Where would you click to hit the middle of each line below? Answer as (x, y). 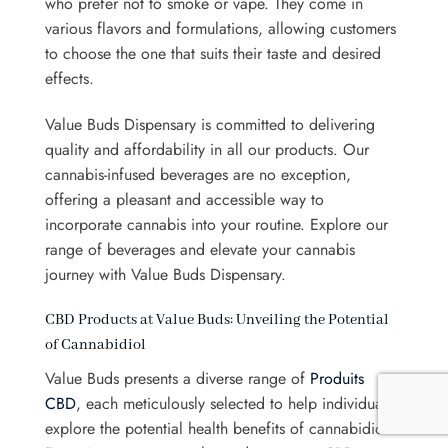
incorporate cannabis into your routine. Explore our (216, 224)
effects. (69, 79)
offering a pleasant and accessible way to (184, 199)
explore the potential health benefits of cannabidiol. (219, 428)
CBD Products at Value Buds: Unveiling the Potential (217, 319)
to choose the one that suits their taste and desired (213, 54)
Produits (337, 378)
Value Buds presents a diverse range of (177, 378)
